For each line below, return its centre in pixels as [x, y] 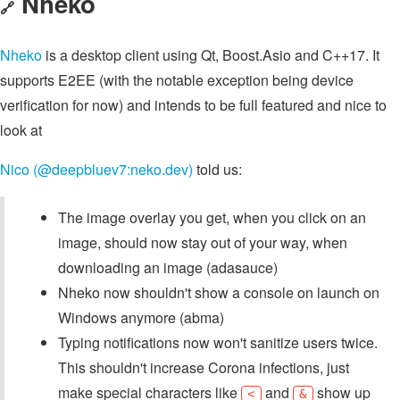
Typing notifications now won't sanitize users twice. [218, 343]
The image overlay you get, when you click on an [212, 218]
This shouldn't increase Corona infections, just [204, 368]
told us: [217, 170]
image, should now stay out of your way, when [203, 243]
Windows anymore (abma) [141, 318]
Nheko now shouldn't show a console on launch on [219, 293]
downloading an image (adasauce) [168, 268]
